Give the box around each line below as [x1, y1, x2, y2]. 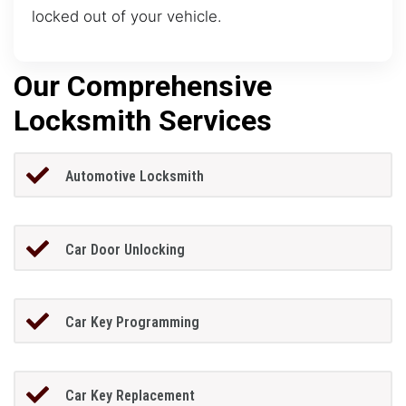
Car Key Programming [64, 314, 199, 332]
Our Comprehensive [14, 68, 272, 103]
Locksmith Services [14, 102, 272, 138]
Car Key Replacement [64, 386, 195, 404]
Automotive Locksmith [64, 168, 204, 186]
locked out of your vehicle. [32, 7, 222, 26]
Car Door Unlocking [64, 240, 185, 258]
